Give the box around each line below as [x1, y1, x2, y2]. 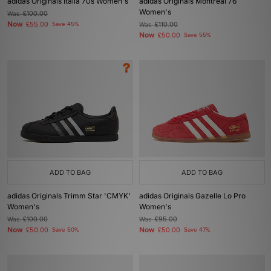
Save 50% [52, 226, 79, 233]
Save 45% [52, 21, 79, 28]
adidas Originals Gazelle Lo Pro [139, 191, 246, 200]
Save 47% [184, 226, 210, 233]
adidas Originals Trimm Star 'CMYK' [7, 191, 131, 200]
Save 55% [184, 31, 211, 39]
